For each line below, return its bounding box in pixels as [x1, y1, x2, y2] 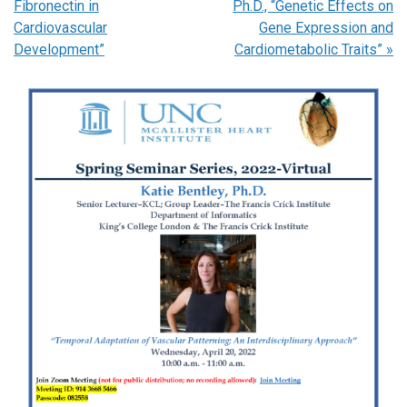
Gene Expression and [259, 18, 393, 36]
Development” [14, 40, 104, 58]
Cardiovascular [14, 18, 107, 36]
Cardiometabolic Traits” [234, 40, 386, 58]
